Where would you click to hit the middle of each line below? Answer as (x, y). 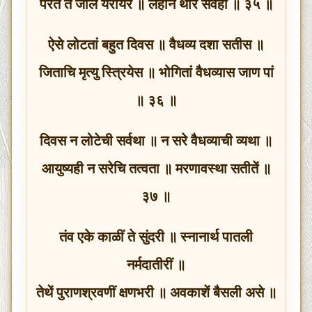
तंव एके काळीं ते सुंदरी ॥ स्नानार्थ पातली (156, 236)
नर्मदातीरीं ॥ (156, 264)
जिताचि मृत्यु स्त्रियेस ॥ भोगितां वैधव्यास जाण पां (156, 72)
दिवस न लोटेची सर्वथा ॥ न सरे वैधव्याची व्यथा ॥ (156, 140)
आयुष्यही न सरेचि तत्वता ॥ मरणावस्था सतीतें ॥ (156, 168)
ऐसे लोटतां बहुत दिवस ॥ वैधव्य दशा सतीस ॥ (156, 44)
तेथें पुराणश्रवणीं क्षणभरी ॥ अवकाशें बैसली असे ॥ (156, 292)
